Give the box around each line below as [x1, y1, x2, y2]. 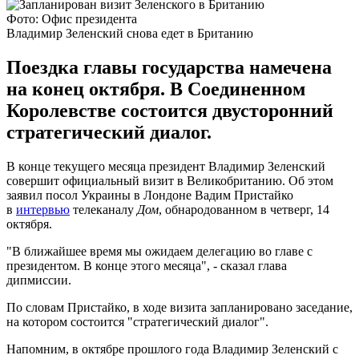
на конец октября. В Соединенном [6, 78, 305, 99]
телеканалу [70, 202, 137, 216]
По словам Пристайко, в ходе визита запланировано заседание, [6, 300, 353, 314]
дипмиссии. [6, 272, 71, 287]
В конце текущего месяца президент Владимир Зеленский [6, 159, 325, 173]
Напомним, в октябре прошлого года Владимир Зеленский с [6, 341, 338, 356]
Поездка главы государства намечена [6, 56, 332, 78]
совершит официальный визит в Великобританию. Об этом [6, 173, 333, 188]
